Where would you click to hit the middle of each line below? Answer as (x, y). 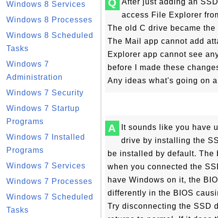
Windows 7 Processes (49, 181)
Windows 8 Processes (49, 20)
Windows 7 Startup (43, 108)
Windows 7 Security (45, 93)
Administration (35, 77)
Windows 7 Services (46, 166)
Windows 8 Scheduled (50, 35)
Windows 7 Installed (46, 137)
